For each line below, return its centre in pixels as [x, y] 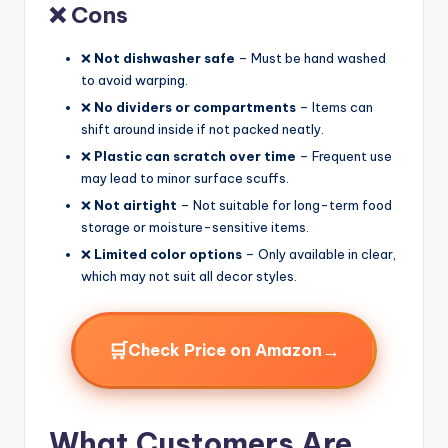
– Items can [334, 106]
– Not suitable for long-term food [284, 204]
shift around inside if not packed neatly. [202, 128]
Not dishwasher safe [164, 57]
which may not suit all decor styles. [189, 275]
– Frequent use [344, 155]
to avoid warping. [134, 79]
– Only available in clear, [319, 253]
